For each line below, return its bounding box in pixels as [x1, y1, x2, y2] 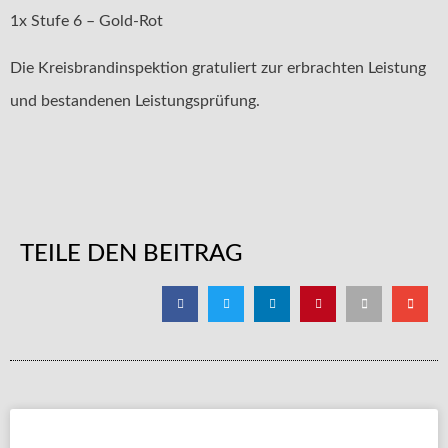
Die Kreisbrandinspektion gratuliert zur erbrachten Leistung [10, 60, 426, 77]
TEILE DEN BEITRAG [20, 242, 243, 267]
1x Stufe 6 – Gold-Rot [10, 12, 163, 29]
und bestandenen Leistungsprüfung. [10, 93, 260, 110]
